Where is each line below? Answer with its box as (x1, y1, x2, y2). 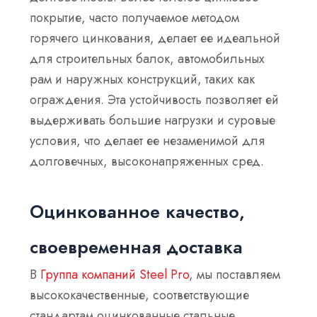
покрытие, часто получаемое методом (30, 8, 240, 27)
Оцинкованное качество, (30, 199, 246, 225)
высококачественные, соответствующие (30, 286, 250, 305)
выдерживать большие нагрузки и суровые (30, 110, 276, 129)
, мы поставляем (189, 265, 281, 284)
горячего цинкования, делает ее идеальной (30, 28, 281, 47)
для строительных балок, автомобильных (30, 49, 265, 68)
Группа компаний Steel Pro (40, 265, 190, 284)
